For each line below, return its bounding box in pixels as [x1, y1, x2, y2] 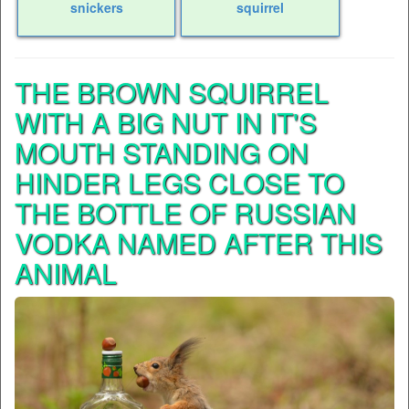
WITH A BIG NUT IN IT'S [15, 102, 317, 142]
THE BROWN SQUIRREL [15, 72, 329, 112]
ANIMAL [15, 253, 117, 293]
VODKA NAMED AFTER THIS [15, 223, 383, 263]
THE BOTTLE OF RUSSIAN [15, 193, 356, 233]
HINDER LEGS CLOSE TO [15, 163, 344, 203]
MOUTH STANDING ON [15, 132, 309, 173]
